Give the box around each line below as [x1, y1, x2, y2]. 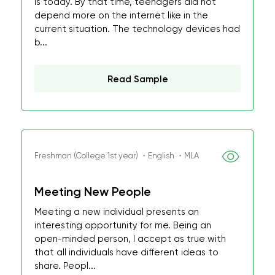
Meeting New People [34, 184, 151, 199]
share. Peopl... [34, 260, 96, 271]
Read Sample [107, 74, 168, 85]
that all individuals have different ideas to [34, 247, 219, 258]
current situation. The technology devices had [34, 23, 240, 34]
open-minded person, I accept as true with [34, 233, 226, 244]
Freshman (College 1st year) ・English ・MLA [34, 151, 199, 160]
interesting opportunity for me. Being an [34, 220, 211, 231]
